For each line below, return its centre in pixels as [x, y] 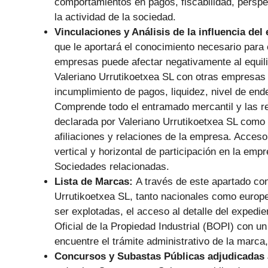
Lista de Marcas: [95, 182]
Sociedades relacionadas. [112, 167]
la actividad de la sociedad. [115, 17]
